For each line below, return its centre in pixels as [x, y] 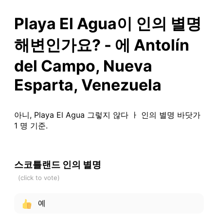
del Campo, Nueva [83, 66]
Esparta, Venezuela [88, 85]
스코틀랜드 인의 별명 [57, 164]
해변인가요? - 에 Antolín [101, 45]
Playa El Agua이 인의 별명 [108, 23]
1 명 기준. [31, 125]
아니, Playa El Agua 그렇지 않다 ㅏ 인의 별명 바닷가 [107, 115]
